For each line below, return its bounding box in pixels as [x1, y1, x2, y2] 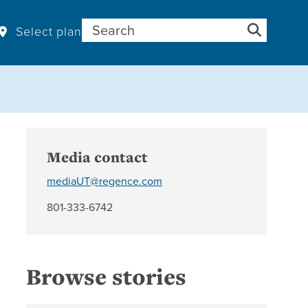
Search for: [81, 18, 133, 34]
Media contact [47, 147, 148, 167]
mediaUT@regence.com [47, 173, 162, 188]
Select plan [16, 22, 82, 39]
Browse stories [26, 261, 186, 291]
